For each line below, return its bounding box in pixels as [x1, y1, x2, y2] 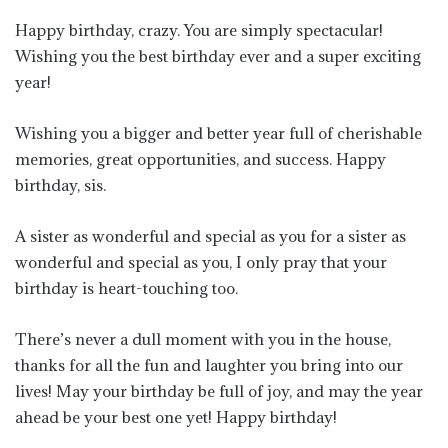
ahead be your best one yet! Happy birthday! [15, 406, 337, 427]
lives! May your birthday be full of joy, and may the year [15, 380, 423, 401]
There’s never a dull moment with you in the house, [15, 328, 391, 349]
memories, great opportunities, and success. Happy [15, 148, 386, 169]
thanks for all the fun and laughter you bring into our [15, 354, 403, 375]
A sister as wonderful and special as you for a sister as [15, 225, 406, 246]
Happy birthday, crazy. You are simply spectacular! [15, 19, 383, 40]
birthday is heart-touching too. [15, 277, 238, 298]
